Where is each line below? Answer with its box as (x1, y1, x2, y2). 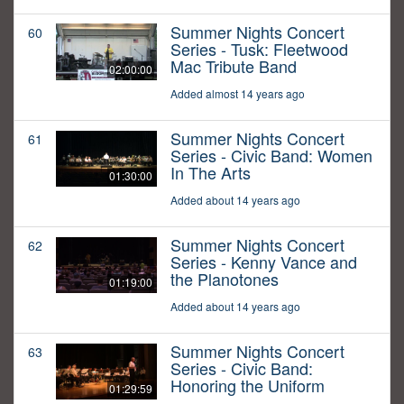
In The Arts (170, 161, 251, 185)
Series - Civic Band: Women (170, 143, 372, 168)
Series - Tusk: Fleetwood (170, 37, 348, 61)
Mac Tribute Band (170, 54, 297, 78)
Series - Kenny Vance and (170, 250, 357, 274)
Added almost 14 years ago (170, 86, 305, 102)
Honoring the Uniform (170, 373, 325, 398)
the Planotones (170, 267, 279, 291)
